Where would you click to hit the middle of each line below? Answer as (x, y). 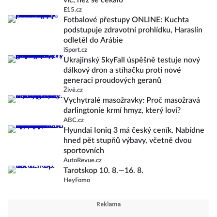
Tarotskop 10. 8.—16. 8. (103, 171)
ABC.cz (74, 121)
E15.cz (73, 10)
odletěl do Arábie (93, 40)
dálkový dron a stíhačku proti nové (122, 70)
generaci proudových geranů (112, 81)
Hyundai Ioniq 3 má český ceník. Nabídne (134, 131)
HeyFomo (77, 181)
